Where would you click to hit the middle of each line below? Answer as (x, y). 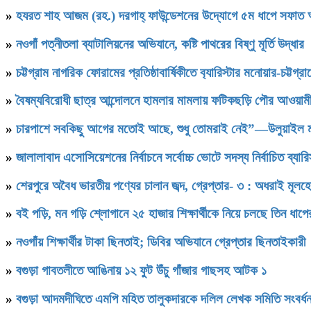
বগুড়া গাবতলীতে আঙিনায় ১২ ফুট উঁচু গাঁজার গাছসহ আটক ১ (141, 270)
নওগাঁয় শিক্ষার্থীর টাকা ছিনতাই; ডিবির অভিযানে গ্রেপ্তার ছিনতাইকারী (161, 242)
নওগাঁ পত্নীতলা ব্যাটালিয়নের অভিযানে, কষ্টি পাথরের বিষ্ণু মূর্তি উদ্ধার (160, 44)
